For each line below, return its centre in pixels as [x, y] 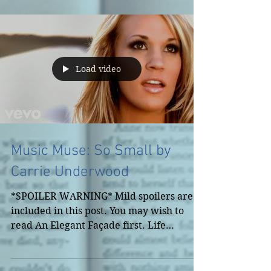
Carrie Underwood [70, 172]
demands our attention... [68, 240]
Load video [98, 69]
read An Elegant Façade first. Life [88, 225]
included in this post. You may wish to [97, 211]
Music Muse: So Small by [91, 151]
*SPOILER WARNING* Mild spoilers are [102, 196]
